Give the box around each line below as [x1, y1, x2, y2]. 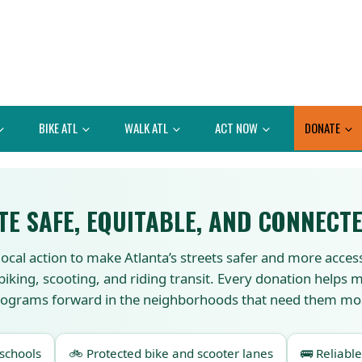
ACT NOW [215, 118, 260, 137]
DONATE [305, 118, 343, 137]
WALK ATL [124, 118, 170, 137]
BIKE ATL [39, 118, 80, 137]
